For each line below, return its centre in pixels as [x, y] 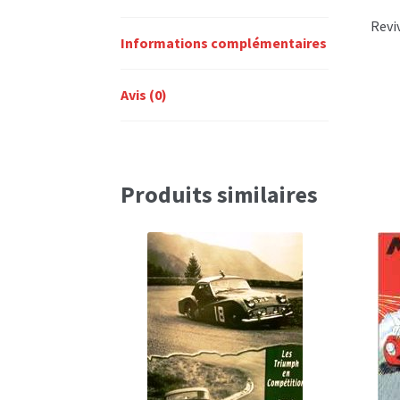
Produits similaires [219, 195]
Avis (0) [143, 94]
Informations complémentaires [223, 42]
